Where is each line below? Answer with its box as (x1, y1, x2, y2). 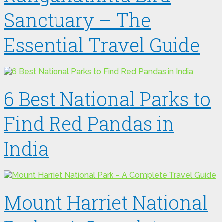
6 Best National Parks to (4, 86, 211, 111)
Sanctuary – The (4, 7, 151, 33)
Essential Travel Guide (4, 32, 200, 57)
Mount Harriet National (4, 189, 208, 215)
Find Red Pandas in (4, 111, 174, 136)
